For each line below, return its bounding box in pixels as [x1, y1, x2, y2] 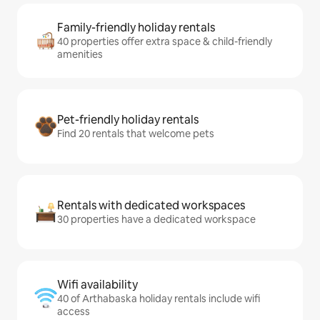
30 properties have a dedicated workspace [57, 213, 256, 226]
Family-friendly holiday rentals [57, 20, 215, 36]
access [57, 305, 90, 319]
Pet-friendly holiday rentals [57, 112, 199, 128]
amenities [57, 48, 103, 61]
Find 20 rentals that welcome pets [57, 127, 214, 141]
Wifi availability [57, 277, 138, 293]
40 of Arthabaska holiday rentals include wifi [57, 292, 260, 306]
